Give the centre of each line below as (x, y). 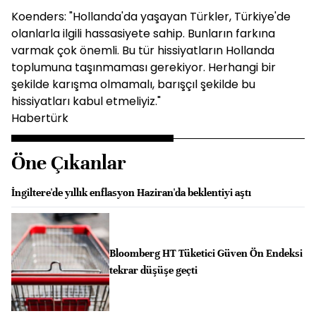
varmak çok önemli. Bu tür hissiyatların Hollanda (143, 50)
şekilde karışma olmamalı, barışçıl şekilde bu (133, 84)
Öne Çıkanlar (69, 163)
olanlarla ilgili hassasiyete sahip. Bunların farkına (143, 34)
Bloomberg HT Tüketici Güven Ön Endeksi (206, 254)
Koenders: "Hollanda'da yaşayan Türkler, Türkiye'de (151, 17)
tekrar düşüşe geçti (153, 271)
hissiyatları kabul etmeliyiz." (86, 101)
